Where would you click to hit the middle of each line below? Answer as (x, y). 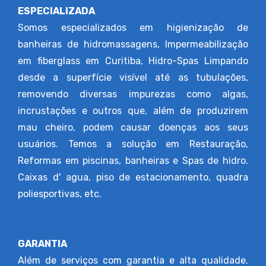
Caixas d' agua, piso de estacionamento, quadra (133, 177)
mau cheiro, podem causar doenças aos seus (133, 127)
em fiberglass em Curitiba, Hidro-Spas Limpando (133, 61)
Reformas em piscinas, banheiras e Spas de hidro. (133, 161)
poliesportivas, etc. (60, 194)
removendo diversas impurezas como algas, (133, 94)
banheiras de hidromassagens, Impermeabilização (133, 44)
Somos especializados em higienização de (133, 28)
